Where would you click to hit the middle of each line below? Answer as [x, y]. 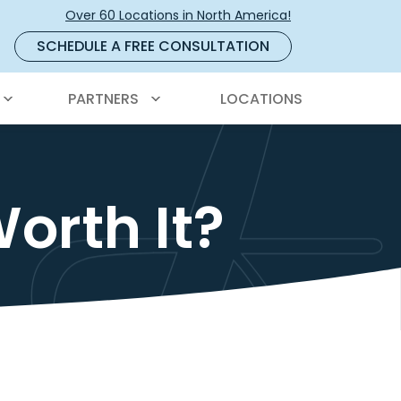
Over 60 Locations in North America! [178, 15]
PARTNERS [103, 99]
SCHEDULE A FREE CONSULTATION [153, 46]
